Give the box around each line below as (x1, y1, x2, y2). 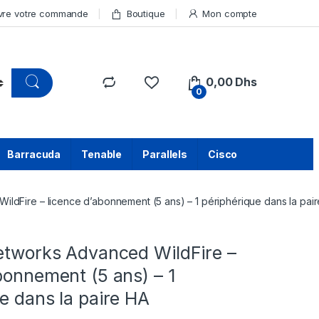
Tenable (81, 148, 122, 161)
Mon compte (202, 7, 257, 19)
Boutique (126, 7, 165, 19)
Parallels (142, 148, 187, 161)
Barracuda (7, 148, 61, 161)
